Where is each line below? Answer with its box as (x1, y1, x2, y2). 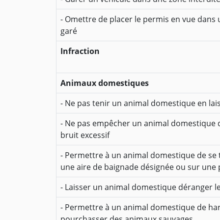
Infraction (60, 46, 100, 57)
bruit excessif (60, 130, 110, 141)
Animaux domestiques (60, 78, 149, 89)
